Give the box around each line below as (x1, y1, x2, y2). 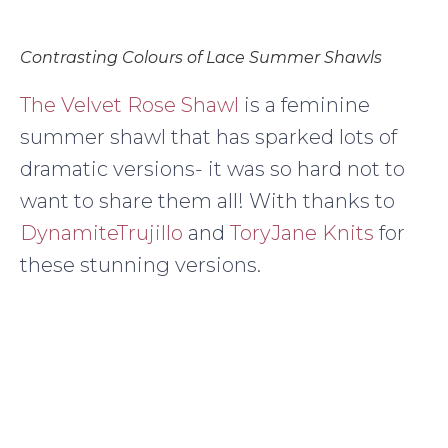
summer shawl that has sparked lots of (20, 124, 397, 149)
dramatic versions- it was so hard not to (20, 156, 405, 181)
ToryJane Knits (230, 220, 374, 245)
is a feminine (239, 92, 370, 117)
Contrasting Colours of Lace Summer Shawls (20, 47, 382, 67)
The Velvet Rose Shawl (20, 92, 239, 117)
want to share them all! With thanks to (20, 188, 395, 213)
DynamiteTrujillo (20, 220, 183, 245)
